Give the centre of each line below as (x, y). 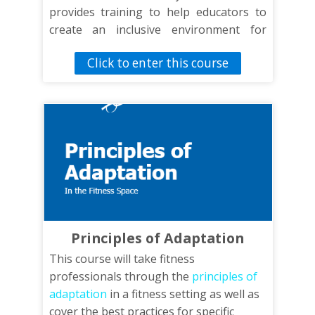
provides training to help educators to (157, 12)
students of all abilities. (109, 47)
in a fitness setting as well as (183, 294)
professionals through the (120, 277)
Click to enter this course (157, 63)
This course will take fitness (122, 259)
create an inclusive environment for (157, 30)
